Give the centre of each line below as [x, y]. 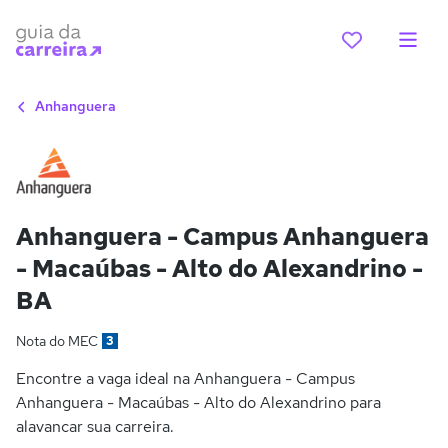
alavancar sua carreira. [95, 427]
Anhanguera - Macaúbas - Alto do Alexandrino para [198, 403]
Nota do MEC [57, 341]
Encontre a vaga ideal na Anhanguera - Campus [185, 379]
